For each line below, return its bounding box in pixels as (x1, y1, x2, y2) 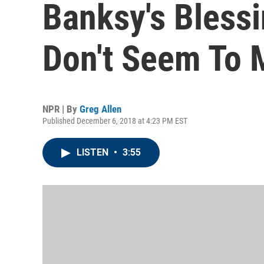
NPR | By (42, 103, 80, 115)
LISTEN (77, 147, 111, 158)
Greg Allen (80, 103, 121, 115)
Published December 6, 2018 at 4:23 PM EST (42, 116, 187, 126)
